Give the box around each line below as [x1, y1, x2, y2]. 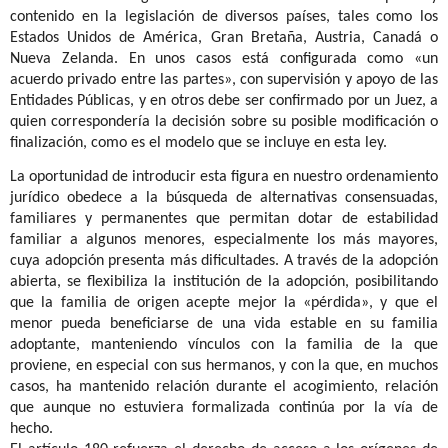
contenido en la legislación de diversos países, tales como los [10, 8, 438, 25]
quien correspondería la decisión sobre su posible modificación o [10, 113, 438, 130]
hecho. [10, 421, 53, 438]
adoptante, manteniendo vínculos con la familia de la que [10, 337, 438, 354]
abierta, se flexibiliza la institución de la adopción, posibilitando [10, 274, 438, 291]
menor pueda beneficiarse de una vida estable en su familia [10, 316, 438, 333]
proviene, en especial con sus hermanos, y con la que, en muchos [10, 358, 438, 375]
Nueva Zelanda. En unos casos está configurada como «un [10, 50, 438, 67]
